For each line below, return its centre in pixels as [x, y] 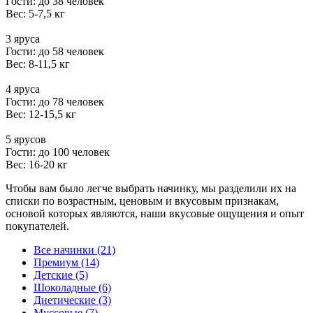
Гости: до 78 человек [55, 101]
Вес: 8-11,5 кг [38, 64]
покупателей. [37, 226]
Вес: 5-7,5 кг [35, 13]
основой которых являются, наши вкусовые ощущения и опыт [155, 213]
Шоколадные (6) [72, 287]
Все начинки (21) [74, 249]
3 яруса [23, 38]
